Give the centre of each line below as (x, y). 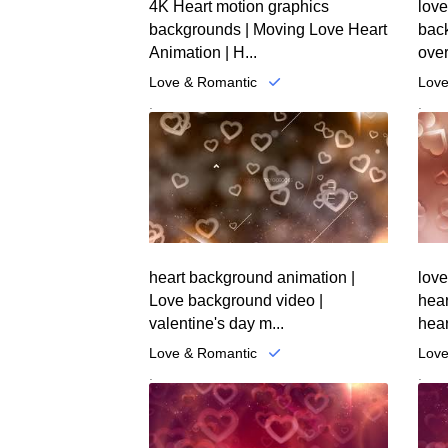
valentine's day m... (217, 324)
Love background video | (236, 301)
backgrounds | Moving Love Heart (268, 29)
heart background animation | (252, 278)
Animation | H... (203, 52)
